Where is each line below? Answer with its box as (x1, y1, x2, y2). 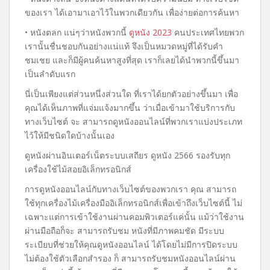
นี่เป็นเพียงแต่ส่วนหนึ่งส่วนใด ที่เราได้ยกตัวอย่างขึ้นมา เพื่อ (25, 88, 238, 99)
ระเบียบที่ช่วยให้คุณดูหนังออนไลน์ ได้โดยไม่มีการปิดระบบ (25, 239, 237, 250)
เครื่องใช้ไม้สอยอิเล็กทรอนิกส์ (25, 163, 131, 175)
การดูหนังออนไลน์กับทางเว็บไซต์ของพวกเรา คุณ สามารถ (25, 183, 236, 195)
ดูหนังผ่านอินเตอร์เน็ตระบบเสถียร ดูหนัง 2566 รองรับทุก (25, 149, 230, 161)
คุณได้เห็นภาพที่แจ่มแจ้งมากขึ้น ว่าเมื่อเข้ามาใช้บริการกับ (25, 102, 235, 113)
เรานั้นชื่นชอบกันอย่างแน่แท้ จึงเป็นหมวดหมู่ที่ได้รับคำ (25, 40, 223, 52)
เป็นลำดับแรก (25, 68, 75, 80)
